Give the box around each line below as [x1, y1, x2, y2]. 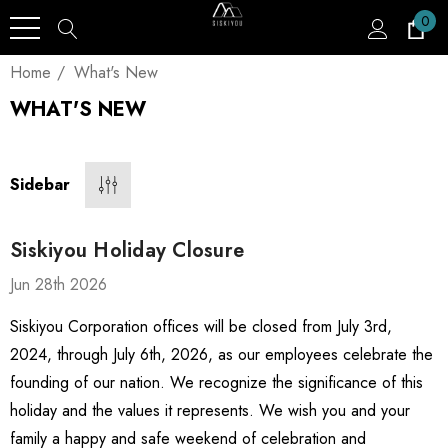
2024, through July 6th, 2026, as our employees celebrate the [10, 343, 433, 366]
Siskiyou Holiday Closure [10, 236, 244, 265]
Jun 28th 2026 [10, 273, 107, 296]
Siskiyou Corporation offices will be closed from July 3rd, [10, 315, 392, 338]
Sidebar [10, 173, 70, 196]
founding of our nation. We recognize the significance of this [10, 371, 423, 394]
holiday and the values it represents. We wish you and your [10, 399, 410, 422]
